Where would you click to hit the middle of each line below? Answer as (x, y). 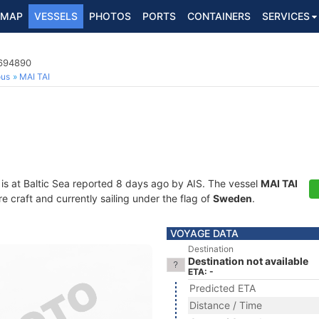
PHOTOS (110, 16)
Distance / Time (226, 305)
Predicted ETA (223, 288)
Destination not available (248, 261)
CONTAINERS (219, 16)
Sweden (232, 198)
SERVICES (286, 16)
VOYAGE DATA (204, 233)
